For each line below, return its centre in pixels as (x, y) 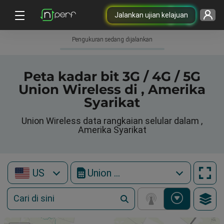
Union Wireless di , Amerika (112, 89)
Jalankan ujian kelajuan (151, 15)
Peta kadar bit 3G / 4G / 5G (112, 76)
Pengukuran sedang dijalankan (112, 39)
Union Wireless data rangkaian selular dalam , (112, 121)
